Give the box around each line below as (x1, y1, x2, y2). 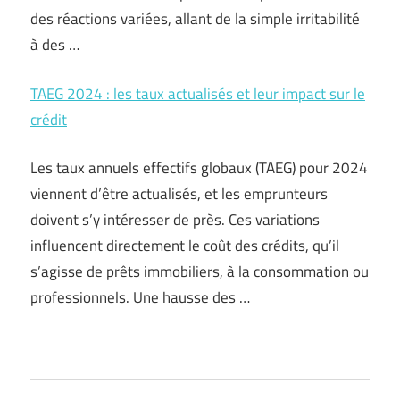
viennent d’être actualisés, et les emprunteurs (30, 182, 328, 205)
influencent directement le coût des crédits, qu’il (30, 234, 339, 257)
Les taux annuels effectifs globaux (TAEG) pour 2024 (30, 156, 368, 179)
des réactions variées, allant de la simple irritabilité (30, 7, 360, 30)
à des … (30, 33, 79, 56)
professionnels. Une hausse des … (30, 286, 250, 309)
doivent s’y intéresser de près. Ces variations (30, 208, 320, 231)
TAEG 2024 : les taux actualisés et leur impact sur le (30, 81, 365, 105)
